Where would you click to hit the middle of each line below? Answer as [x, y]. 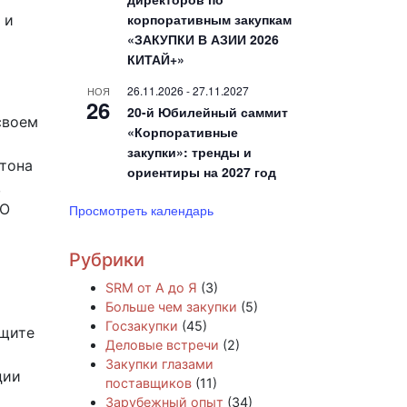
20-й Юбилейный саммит [208, 111]
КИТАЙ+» [156, 59]
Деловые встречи [162, 344]
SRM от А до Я [151, 287]
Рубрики [107, 259]
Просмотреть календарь [141, 209]
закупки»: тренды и [189, 151]
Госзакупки [142, 325]
